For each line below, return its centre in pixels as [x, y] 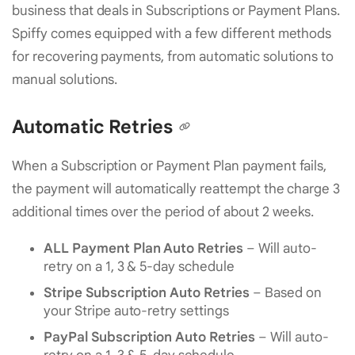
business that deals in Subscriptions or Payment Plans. [176, 10]
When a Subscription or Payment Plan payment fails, [170, 166]
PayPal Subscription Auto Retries [149, 338]
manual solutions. [65, 79]
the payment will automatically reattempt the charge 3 [176, 189]
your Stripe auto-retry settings [136, 311]
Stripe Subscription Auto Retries [147, 293]
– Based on [285, 293]
